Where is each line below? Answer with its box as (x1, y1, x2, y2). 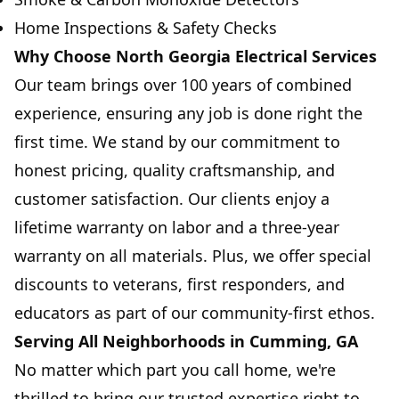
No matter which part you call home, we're (14, 359, 336, 381)
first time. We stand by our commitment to (14, 131, 340, 153)
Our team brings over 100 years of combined (14, 74, 352, 96)
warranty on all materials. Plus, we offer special (14, 245, 371, 267)
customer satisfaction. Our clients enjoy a (14, 188, 330, 210)
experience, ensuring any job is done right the (14, 102, 362, 125)
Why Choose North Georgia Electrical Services (14, 45, 377, 68)
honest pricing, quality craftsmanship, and (14, 159, 335, 182)
